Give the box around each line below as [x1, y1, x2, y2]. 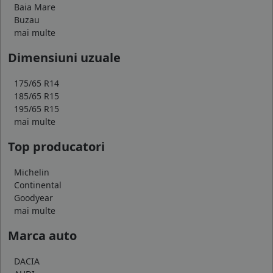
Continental [14, 179, 62, 191]
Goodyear [14, 192, 53, 204]
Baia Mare [14, 1, 55, 13]
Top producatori [8, 138, 105, 155]
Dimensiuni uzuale [8, 49, 121, 66]
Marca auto [8, 227, 77, 244]
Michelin [14, 166, 49, 179]
